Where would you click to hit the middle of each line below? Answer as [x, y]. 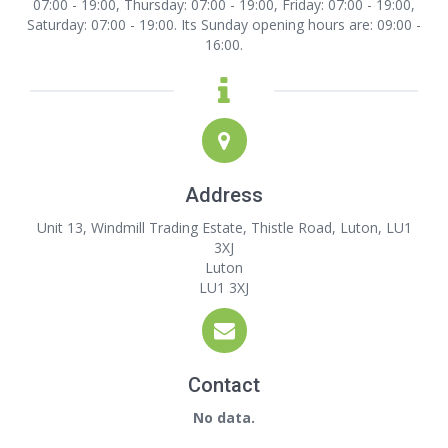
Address [224, 195]
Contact [224, 385]
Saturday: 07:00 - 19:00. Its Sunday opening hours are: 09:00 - [224, 24]
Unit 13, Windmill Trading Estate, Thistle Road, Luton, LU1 [224, 227]
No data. [224, 417]
